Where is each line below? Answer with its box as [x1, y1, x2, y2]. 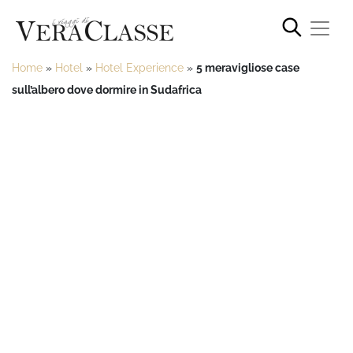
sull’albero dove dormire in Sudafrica [12, 83, 202, 96]
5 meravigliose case [196, 61, 299, 74]
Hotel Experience [95, 61, 184, 74]
